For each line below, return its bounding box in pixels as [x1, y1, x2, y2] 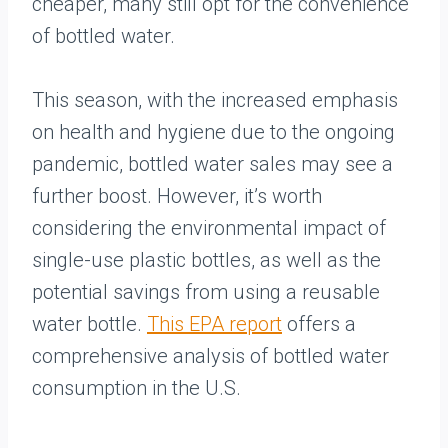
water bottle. [32, 312, 147, 336]
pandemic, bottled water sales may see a [32, 152, 393, 176]
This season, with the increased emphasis [32, 88, 398, 112]
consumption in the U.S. [32, 376, 241, 400]
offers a [282, 312, 356, 336]
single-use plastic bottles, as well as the [32, 248, 381, 272]
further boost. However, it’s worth [32, 184, 322, 208]
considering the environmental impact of [32, 216, 386, 240]
